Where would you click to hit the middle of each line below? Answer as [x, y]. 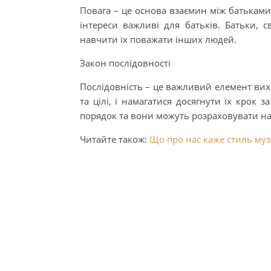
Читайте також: [115, 139]
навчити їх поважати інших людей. [158, 39]
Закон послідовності [125, 63]
